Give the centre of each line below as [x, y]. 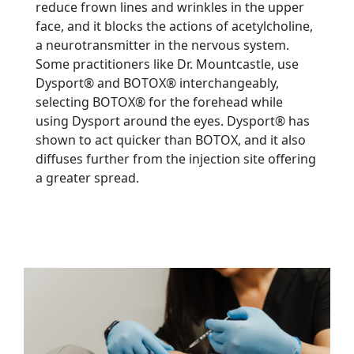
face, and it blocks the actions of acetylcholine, [174, 26]
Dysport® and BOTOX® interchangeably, [157, 83]
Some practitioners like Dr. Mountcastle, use [167, 64]
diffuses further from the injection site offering [176, 159]
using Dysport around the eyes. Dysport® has [173, 121]
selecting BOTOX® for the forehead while [159, 102]
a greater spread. [87, 178]
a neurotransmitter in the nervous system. [162, 45]
